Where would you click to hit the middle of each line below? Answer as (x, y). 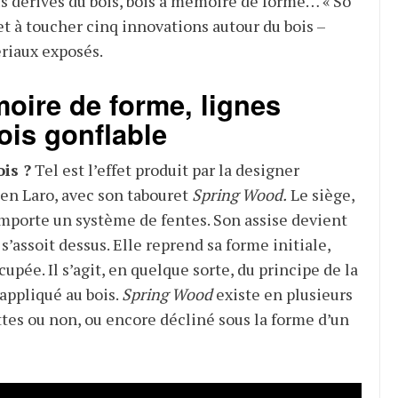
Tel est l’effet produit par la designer (165, 170)
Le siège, (320, 195)
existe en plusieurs (282, 294)
